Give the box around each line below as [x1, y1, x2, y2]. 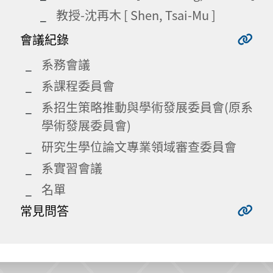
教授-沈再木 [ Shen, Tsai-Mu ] [56, 5, 216, 24]
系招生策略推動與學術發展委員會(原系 [41, 97, 253, 116]
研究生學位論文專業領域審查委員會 [41, 137, 236, 155]
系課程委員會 [41, 76, 115, 94]
